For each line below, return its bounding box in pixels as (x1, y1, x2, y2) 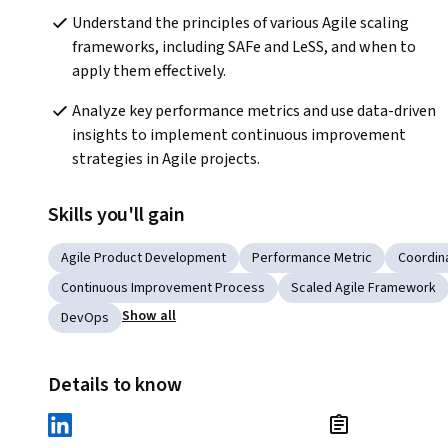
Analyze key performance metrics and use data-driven (72, 100, 436, 123)
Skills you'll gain (48, 201, 185, 230)
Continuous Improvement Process (61, 278, 265, 299)
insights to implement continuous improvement (72, 124, 406, 147)
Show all (122, 306, 177, 327)
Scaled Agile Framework (291, 278, 436, 299)
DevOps (61, 308, 109, 329)
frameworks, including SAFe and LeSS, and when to (72, 36, 416, 59)
